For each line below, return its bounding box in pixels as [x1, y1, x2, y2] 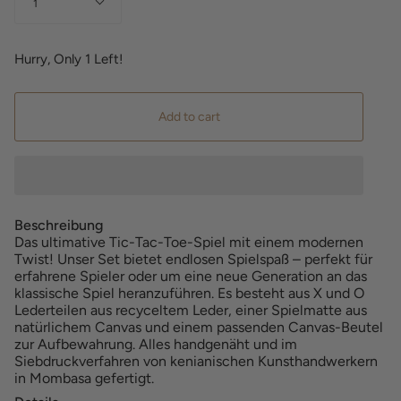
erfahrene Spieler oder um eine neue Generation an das [14, 267, 367, 285]
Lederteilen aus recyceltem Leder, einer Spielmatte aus [14, 301, 367, 319]
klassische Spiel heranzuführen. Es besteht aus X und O [14, 284, 364, 302]
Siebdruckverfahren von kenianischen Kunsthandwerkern [14, 352, 378, 370]
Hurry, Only [14, 50, 85, 67]
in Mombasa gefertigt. [14, 369, 154, 387]
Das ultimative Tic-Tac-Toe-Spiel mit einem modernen [14, 233, 363, 251]
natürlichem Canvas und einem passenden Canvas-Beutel [14, 318, 383, 336]
